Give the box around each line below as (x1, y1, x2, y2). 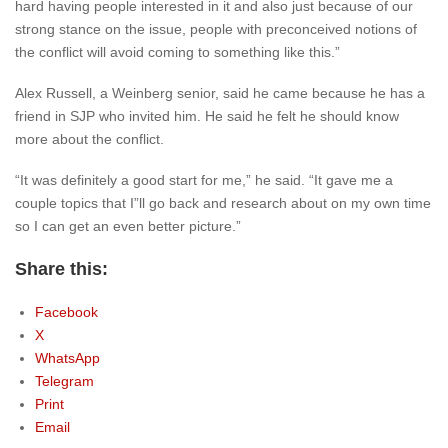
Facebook (35, 304, 98, 320)
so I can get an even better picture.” (15, 218, 241, 234)
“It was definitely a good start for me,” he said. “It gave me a (15, 172, 393, 188)
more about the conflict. (15, 131, 164, 147)
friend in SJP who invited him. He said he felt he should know (15, 108, 399, 124)
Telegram (35, 373, 94, 389)
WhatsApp (35, 350, 100, 366)
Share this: (15, 259, 108, 279)
